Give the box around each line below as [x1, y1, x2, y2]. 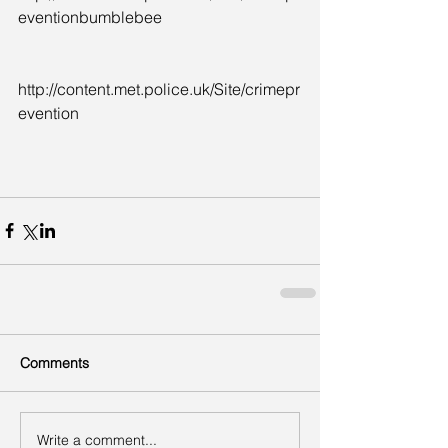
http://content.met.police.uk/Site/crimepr [18, 78, 300, 99]
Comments [20, 353, 89, 372]
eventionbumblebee [18, 6, 162, 27]
